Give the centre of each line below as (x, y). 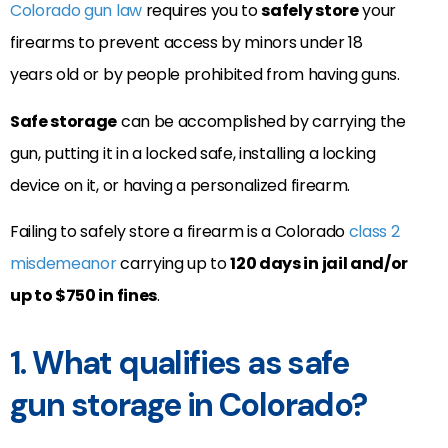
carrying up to (173, 264)
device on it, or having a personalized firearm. (180, 185)
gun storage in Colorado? (188, 405)
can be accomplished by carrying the (261, 121)
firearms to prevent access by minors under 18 (186, 43)
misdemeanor (63, 264)
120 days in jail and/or (319, 264)
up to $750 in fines (83, 296)
